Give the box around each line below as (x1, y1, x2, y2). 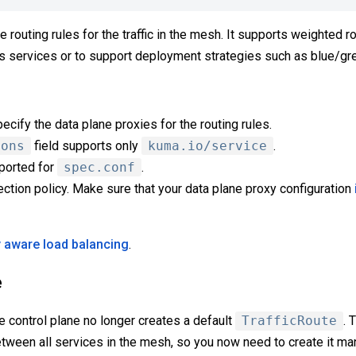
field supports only (31, 137, 142, 153)
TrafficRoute (242, 313, 337, 329)
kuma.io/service (148, 137, 268, 153)
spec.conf (64, 159, 136, 175)
